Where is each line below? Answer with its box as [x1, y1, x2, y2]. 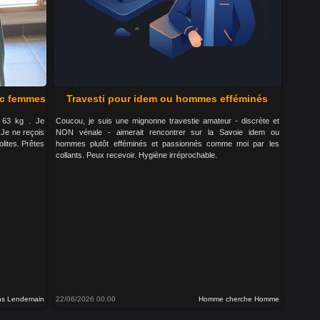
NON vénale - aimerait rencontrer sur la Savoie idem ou [56, 128, 279, 136]
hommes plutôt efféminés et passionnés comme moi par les [56, 139, 279, 148]
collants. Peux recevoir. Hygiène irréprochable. [56, 151, 218, 159]
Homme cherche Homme [198, 295, 279, 303]
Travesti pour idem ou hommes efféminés [66, 93, 269, 104]
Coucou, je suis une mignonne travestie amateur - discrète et [56, 116, 279, 125]
